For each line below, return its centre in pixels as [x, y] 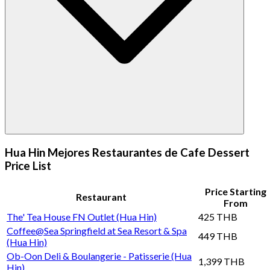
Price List [28, 165]
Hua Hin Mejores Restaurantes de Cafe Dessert [127, 152]
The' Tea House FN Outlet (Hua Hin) [82, 216]
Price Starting [236, 191]
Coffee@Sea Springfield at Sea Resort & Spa [97, 230]
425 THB [218, 216]
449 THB [218, 236]
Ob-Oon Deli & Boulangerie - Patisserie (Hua [99, 256]
